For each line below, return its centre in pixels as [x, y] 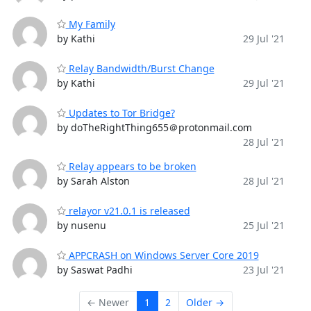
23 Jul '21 [263, 270]
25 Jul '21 [263, 225]
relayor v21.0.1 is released [128, 211]
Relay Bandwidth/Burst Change [140, 68]
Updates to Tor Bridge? [120, 113]
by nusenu [81, 225]
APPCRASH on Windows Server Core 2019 [162, 255]
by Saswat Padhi [94, 270]
